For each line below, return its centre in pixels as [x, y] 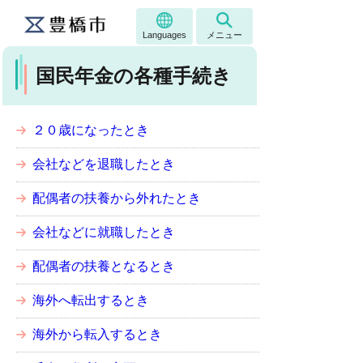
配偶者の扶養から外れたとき [117, 198]
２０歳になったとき [91, 130]
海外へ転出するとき [91, 300]
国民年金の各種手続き [134, 76]
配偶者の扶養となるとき [104, 266]
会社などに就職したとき [104, 232]
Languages [164, 35]
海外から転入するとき [97, 334]
